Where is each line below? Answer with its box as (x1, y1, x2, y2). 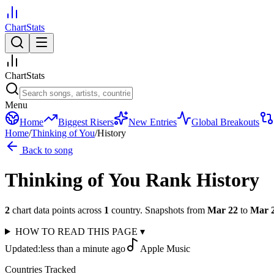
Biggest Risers (58, 117, 114, 127)
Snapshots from (143, 204, 205, 215)
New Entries (128, 117, 177, 127)
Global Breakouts (191, 117, 259, 127)
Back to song (20, 145, 73, 155)
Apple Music (140, 243, 190, 254)
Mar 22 (207, 204, 238, 215)
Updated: (5, 243, 40, 254)
